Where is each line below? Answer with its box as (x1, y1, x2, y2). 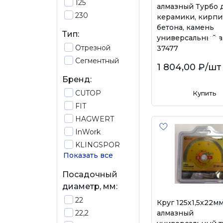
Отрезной (75, 43, 111, 52)
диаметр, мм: (62, 182, 117, 191)
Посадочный (62, 170, 117, 179)
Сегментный (75, 56, 119, 65)
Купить (192, 89, 217, 97)
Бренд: (62, 75, 92, 84)
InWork (75, 127, 101, 136)
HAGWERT (75, 114, 114, 123)
